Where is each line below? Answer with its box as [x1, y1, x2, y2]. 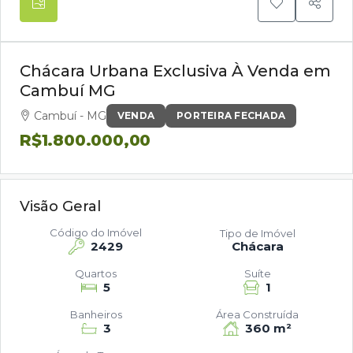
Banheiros [69, 308, 122, 321]
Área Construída [216, 308, 299, 321]
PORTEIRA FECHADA [176, 110, 286, 121]
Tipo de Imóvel [219, 227, 295, 240]
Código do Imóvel [50, 226, 142, 239]
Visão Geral [20, 198, 101, 215]
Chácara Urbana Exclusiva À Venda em [20, 61, 331, 80]
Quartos [75, 267, 117, 280]
